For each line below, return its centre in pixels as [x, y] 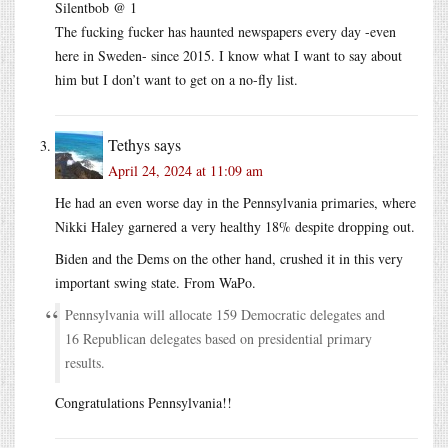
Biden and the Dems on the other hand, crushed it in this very [229, 258]
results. [85, 362]
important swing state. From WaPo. [155, 282]
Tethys [129, 144]
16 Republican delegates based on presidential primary [218, 338]
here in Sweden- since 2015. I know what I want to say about [228, 55]
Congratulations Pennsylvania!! [143, 402]
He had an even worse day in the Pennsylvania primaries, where [235, 202]
